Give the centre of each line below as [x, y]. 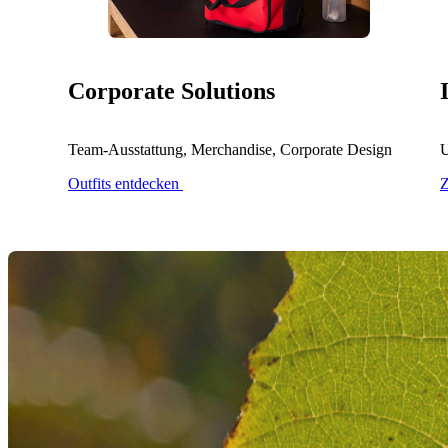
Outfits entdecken [125, 183]
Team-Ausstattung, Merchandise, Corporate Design [230, 149]
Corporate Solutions [171, 90]
